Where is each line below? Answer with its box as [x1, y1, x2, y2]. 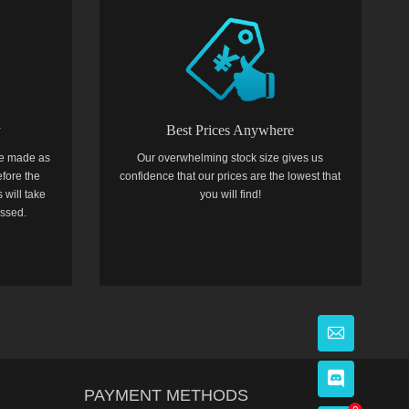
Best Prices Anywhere [166, 122, 295, 138]
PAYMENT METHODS [84, 386, 248, 404]
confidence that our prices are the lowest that [120, 170, 341, 183]
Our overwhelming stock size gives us [137, 152, 324, 164]
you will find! [199, 188, 261, 201]
